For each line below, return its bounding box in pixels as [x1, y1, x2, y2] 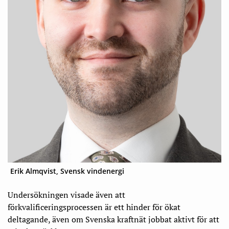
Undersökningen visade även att [8, 189, 125, 201]
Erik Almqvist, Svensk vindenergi [10, 166, 124, 176]
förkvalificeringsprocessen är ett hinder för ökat [8, 201, 180, 213]
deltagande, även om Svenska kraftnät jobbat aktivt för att [8, 214, 219, 225]
